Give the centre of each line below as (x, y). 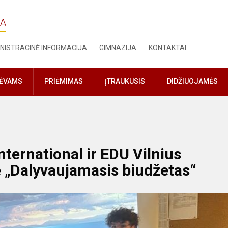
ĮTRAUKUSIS (125, 82)
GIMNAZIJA (118, 48)
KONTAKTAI (168, 48)
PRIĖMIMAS (64, 82)
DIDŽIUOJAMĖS (192, 82)
